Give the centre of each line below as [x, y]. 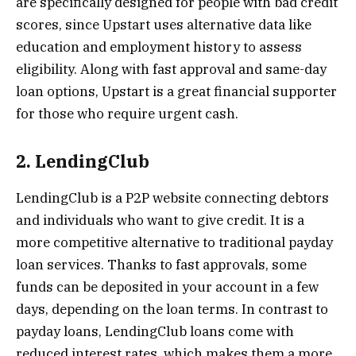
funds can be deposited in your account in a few [167, 286]
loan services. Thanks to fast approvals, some [161, 264]
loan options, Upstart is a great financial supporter [176, 92]
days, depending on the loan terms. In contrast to [172, 309]
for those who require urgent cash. [127, 114]
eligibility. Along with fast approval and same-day [171, 70]
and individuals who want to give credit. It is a [160, 220]
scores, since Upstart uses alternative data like [164, 25]
